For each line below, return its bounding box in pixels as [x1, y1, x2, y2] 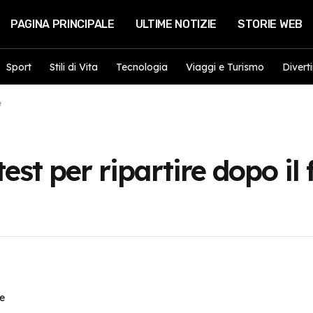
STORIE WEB [238, 17, 303, 31]
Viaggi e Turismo [186, 60, 264, 73]
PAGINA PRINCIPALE [10, 17, 115, 31]
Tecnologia [116, 60, 168, 73]
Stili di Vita [50, 60, 98, 73]
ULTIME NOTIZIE [135, 17, 217, 31]
